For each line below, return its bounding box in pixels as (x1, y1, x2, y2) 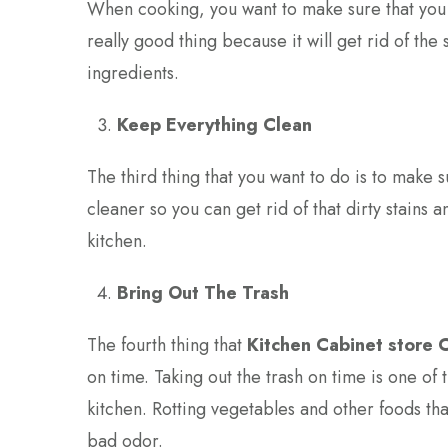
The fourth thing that (87, 331, 247, 358)
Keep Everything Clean (117, 111, 312, 138)
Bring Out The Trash (117, 279, 289, 306)
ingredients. (87, 59, 179, 86)
